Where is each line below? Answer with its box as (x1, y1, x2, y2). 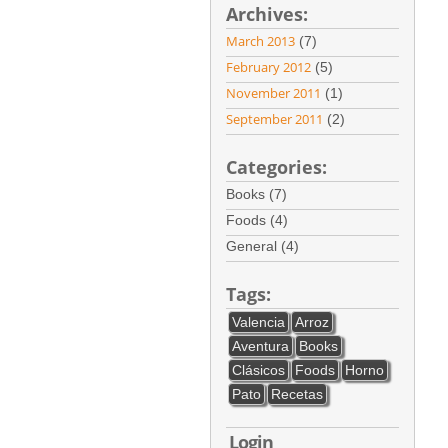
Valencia (231, 314, 285, 330)
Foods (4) (225, 212, 296, 228)
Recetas (270, 386, 323, 402)
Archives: (225, 2, 308, 26)
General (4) (225, 238, 307, 254)
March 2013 (225, 32, 295, 50)
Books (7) (225, 186, 295, 202)
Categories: (225, 155, 327, 179)
